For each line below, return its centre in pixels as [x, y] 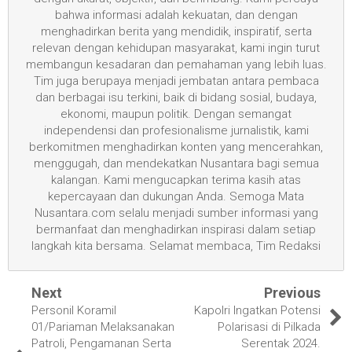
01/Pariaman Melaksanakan [103, 326]
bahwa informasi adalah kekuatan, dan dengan [176, 15]
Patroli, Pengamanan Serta [101, 343]
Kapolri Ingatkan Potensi [257, 310]
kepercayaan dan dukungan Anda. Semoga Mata [176, 196]
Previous [292, 292]
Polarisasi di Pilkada [269, 326]
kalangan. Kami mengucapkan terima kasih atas [176, 180]
